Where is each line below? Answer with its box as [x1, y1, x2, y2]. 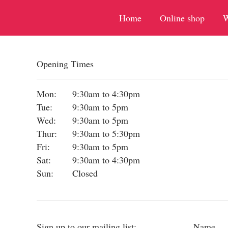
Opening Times [37, 58, 94, 70]
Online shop [159, 12, 205, 24]
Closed [72, 167, 98, 180]
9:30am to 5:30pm [72, 127, 140, 140]
